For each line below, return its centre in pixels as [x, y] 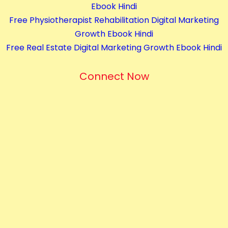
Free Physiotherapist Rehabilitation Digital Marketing [114, 20]
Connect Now [114, 76]
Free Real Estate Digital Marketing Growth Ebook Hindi [114, 47]
